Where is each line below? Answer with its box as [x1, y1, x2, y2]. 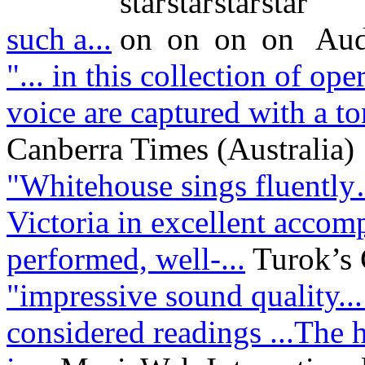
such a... [7, 20, 112, 56]
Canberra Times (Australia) [7, 130, 354, 166]
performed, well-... [7, 240, 245, 276]
